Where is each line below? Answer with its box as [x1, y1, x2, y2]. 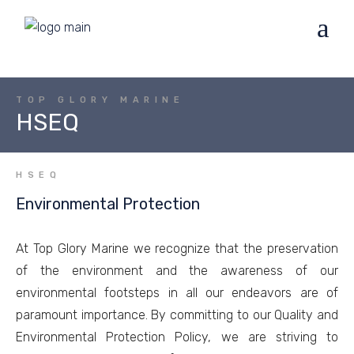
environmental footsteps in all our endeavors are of [16, 285, 338, 300]
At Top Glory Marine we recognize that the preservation [16, 241, 338, 256]
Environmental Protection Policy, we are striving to [16, 330, 338, 345]
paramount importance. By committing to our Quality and [16, 307, 338, 322]
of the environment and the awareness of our [16, 263, 338, 278]
